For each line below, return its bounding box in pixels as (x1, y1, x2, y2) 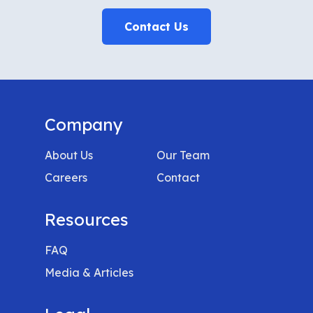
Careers (45, 170, 87, 184)
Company (45, 114, 123, 135)
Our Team (156, 148, 210, 162)
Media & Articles (45, 265, 133, 279)
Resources (45, 209, 129, 230)
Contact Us (124, 20, 189, 34)
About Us (45, 148, 93, 162)
